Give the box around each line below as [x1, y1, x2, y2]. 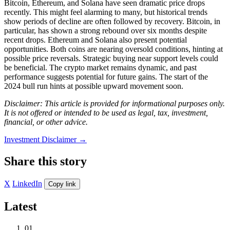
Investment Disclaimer [4, 135, 79, 144]
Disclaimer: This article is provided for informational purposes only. [4, 99, 225, 108]
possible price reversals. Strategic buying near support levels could [4, 53, 218, 63]
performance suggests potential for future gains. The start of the [4, 72, 208, 81]
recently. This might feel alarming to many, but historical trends [4, 7, 207, 16]
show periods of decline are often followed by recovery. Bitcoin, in [4, 16, 220, 26]
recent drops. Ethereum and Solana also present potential [4, 35, 187, 44]
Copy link [48, 180, 76, 188]
